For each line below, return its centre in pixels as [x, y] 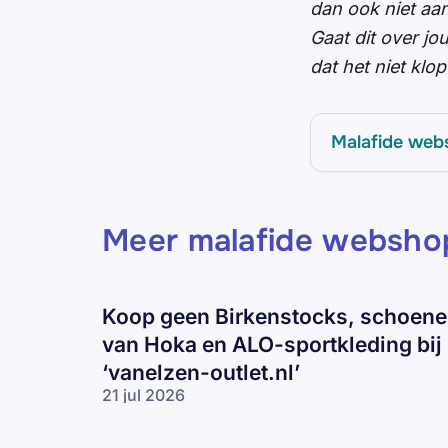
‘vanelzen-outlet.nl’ [201, 373]
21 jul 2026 [143, 395]
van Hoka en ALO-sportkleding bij [272, 345]
